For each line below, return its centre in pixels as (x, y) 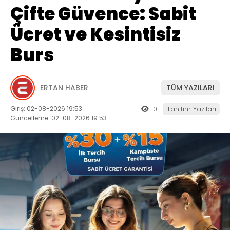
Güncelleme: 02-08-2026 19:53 (59, 118)
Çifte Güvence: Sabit (103, 14)
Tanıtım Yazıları (191, 109)
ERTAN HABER (64, 88)
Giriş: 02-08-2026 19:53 (46, 109)
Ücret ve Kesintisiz (95, 35)
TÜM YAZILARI (190, 88)
